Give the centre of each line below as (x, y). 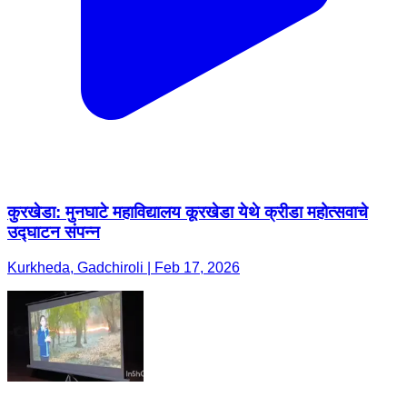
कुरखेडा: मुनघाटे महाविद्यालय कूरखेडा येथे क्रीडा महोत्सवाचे (188, 212)
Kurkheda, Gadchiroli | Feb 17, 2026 (124, 267)
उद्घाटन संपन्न (54, 232)
